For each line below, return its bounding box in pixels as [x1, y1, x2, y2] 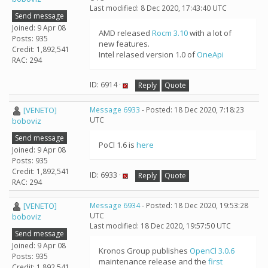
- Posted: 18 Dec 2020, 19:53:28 [140, 200, 248, 211]
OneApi [197, 49, 224, 60]
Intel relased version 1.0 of [99, 49, 197, 60]
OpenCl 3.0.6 [190, 245, 234, 256]
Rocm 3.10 [152, 28, 188, 38]
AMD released [99, 28, 152, 38]
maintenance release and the [99, 256, 208, 267]
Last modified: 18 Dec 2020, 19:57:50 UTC [90, 221, 231, 231]
